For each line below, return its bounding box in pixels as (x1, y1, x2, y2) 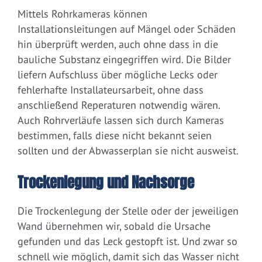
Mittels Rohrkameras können (18, 7, 147, 21)
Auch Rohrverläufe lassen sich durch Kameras (18, 113, 224, 127)
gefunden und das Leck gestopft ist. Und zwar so (18, 235, 237, 249)
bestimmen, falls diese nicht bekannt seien (18, 129, 212, 143)
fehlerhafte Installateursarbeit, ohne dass (18, 83, 204, 97)
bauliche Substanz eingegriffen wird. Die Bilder (18, 53, 231, 67)
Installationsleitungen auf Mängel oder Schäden (18, 22, 236, 36)
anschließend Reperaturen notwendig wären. (18, 98, 220, 112)
